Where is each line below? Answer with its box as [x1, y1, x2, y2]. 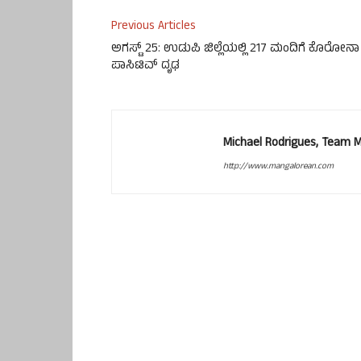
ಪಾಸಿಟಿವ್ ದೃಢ [111, 56, 180, 77]
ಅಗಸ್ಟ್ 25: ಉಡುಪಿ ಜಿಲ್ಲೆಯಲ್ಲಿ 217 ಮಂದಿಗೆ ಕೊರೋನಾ [111, 39, 359, 60]
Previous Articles [111, 17, 196, 38]
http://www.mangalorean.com [223, 160, 334, 175]
